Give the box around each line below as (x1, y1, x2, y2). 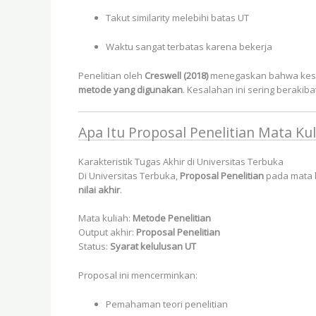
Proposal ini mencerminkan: (78, 269, 197, 282)
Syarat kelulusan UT (110, 240, 196, 253)
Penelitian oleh (78, 68, 145, 82)
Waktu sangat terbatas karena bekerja (106, 40, 272, 54)
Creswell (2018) (145, 68, 208, 82)
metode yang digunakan (78, 83, 183, 96)
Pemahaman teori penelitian (106, 298, 228, 311)
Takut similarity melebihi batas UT (106, 11, 249, 25)
